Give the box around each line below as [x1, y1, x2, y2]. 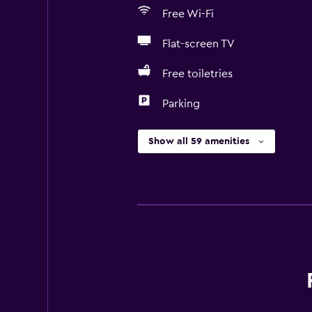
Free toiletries [162, 68, 233, 79]
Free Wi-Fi [162, 8, 214, 19]
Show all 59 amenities [148, 136, 249, 146]
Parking [162, 98, 200, 109]
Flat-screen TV [162, 38, 235, 49]
